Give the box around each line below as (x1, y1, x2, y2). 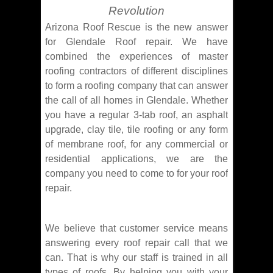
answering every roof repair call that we (45, 238, 228, 249)
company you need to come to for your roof (45, 168, 228, 179)
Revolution (108, 4, 165, 18)
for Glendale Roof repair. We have (45, 37, 228, 48)
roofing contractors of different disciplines (45, 66, 228, 77)
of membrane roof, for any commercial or (45, 139, 228, 150)
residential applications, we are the (45, 154, 228, 165)
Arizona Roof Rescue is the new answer (45, 22, 228, 33)
